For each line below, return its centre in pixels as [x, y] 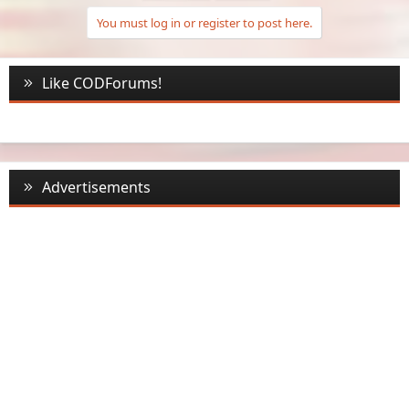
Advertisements [96, 187]
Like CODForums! [101, 83]
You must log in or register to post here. [204, 22]
